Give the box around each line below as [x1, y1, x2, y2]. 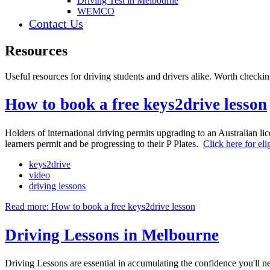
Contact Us [29, 17, 83, 30]
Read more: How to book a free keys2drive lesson [5, 201, 195, 212]
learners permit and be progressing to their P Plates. [5, 138, 203, 149]
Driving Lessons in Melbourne [5, 225, 219, 244]
